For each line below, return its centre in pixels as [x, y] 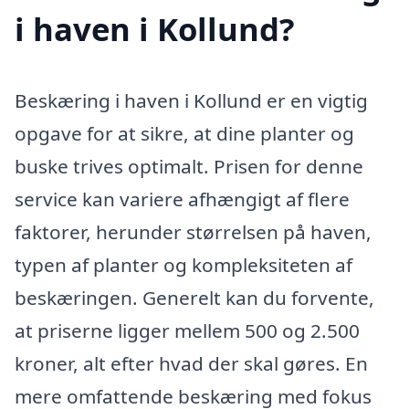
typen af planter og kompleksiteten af [184, 265]
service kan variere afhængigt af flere [182, 199]
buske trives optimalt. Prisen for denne [189, 167]
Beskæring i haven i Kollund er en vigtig [191, 101]
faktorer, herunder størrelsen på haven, [193, 232]
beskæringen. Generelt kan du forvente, [194, 298]
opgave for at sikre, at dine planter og [184, 134]
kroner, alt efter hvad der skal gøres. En [191, 364]
